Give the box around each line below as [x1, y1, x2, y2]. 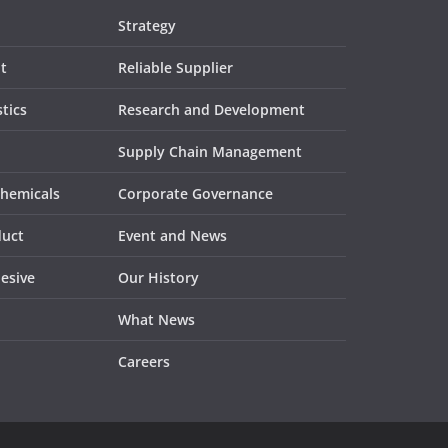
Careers [118, 352, 170, 372]
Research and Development [118, 100, 305, 120]
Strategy [118, 16, 176, 36]
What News [118, 310, 195, 330]
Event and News [118, 226, 227, 246]
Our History [118, 268, 199, 288]
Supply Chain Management [118, 142, 302, 162]
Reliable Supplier [118, 58, 233, 78]
